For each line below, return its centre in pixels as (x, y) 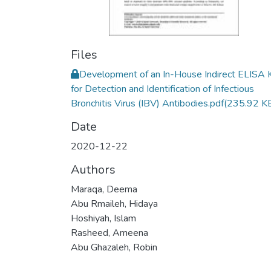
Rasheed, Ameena (109, 233)
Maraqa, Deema (104, 189)
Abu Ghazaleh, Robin (114, 247)
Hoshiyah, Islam (103, 218)
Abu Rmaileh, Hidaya (114, 204)
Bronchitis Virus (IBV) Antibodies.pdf (147, 103)
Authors (93, 170)
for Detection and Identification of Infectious (162, 89)
